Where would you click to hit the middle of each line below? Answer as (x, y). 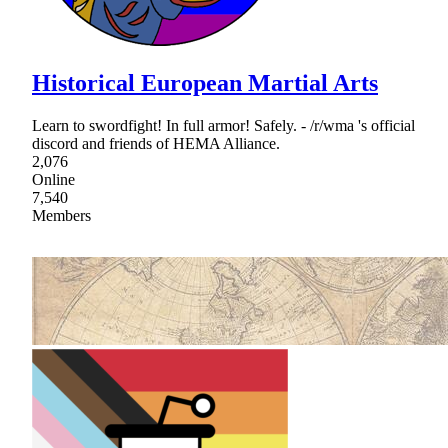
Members (61, 215)
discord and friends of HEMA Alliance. (156, 143)
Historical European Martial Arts (205, 82)
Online (53, 179)
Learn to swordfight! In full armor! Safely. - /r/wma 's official (223, 125)
